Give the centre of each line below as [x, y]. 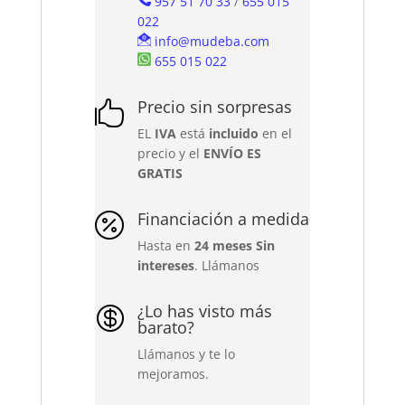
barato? [166, 327]
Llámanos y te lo [187, 353]
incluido [234, 133]
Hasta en [166, 245]
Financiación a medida [224, 218]
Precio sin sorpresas [215, 106]
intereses [166, 265]
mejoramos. [174, 373]
